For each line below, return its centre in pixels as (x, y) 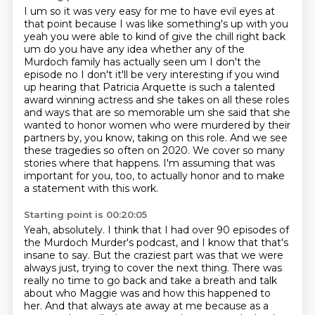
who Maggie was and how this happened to (163, 293)
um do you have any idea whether (109, 49)
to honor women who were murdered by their (177, 125)
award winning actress (79, 100)
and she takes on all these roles (212, 100)
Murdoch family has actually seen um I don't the (142, 62)
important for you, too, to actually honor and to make (154, 176)
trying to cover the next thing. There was (181, 268)
